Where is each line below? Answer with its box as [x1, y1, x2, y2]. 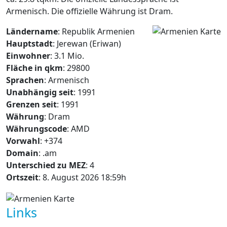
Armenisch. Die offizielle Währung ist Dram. [6, 6, 173, 17]
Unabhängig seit [6, 87, 73, 98]
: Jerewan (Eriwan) [53, 38, 121, 49]
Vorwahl [6, 135, 40, 146]
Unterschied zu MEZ [6, 160, 86, 171]
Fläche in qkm [6, 62, 63, 73]
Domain [6, 147, 39, 159]
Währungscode [6, 123, 67, 134]
